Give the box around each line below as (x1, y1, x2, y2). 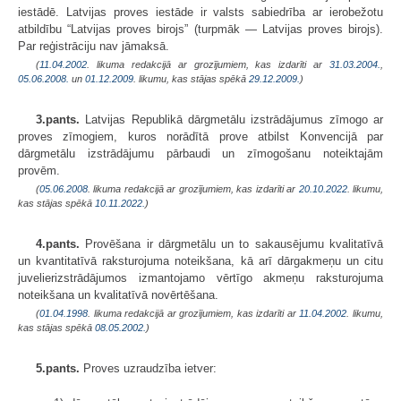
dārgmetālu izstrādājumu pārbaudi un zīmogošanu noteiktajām (18, 146, 383, 160)
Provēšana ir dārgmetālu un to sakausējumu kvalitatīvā (80, 236, 383, 251)
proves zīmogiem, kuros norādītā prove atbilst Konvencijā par (18, 129, 383, 143)
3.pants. (36, 112, 80, 126)
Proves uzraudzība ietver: (80, 361, 217, 375)
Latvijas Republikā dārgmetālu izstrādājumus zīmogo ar (80, 112, 383, 126)
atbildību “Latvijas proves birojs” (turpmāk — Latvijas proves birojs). (18, 21, 383, 36)
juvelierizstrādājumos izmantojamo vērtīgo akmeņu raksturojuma (18, 270, 383, 285)
